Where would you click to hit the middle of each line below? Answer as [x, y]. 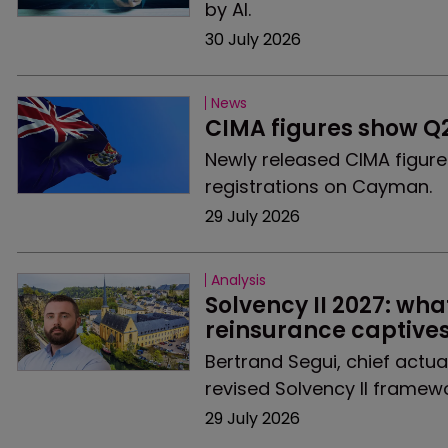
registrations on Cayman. [318, 186]
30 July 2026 [252, 39]
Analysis [238, 280]
